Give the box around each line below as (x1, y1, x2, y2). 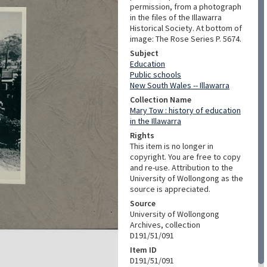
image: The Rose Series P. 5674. (130, 33, 241, 44)
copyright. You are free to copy (130, 151, 241, 162)
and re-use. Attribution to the (130, 162, 233, 173)
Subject (130, 48, 159, 58)
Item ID (130, 244, 157, 255)
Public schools (130, 69, 181, 80)
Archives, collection (130, 219, 200, 230)
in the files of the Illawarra (130, 12, 222, 23)
